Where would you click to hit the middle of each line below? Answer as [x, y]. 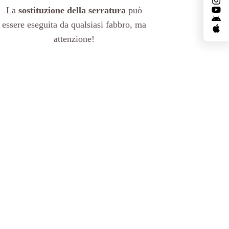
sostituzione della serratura [74, 10]
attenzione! [74, 39]
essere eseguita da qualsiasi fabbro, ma [74, 24]
